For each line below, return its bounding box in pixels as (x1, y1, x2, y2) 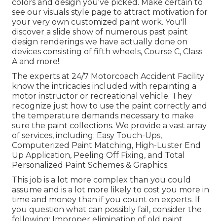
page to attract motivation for (89, 7, 208, 17)
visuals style (43, 7, 89, 17)
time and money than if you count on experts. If (12, 195, 200, 205)
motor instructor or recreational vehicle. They (12, 91, 192, 101)
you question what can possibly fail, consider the (12, 205, 202, 215)
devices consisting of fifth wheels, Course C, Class (12, 47, 202, 57)
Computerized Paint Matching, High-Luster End (12, 141, 201, 150)
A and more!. (12, 57, 61, 67)
